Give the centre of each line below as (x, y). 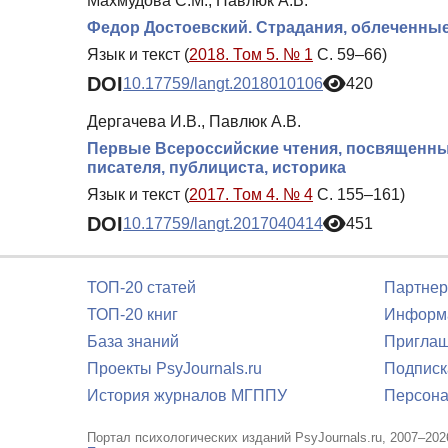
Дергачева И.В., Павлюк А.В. (194, 121)
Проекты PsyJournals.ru (174, 368)
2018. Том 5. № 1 (251, 54)
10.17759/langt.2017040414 (223, 224)
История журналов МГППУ (187, 395)
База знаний (133, 341)
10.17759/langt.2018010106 (223, 84)
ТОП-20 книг (132, 314)
